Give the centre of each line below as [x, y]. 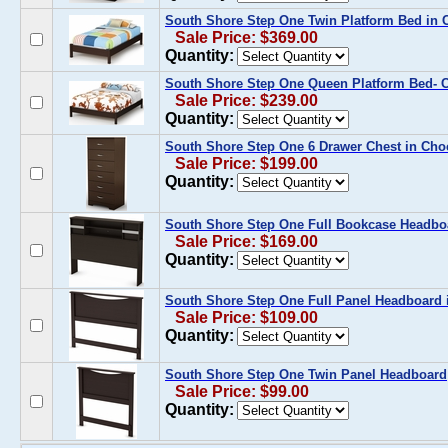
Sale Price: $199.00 [246, 163]
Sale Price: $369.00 [246, 37]
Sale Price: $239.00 [246, 100]
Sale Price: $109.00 [246, 317]
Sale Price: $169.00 [246, 241]
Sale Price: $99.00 [242, 391]
